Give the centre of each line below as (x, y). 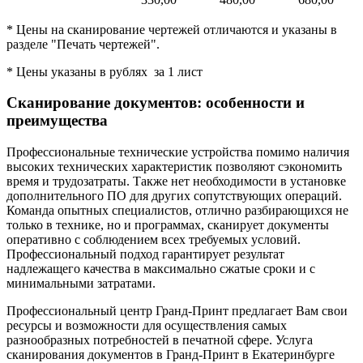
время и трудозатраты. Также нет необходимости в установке (176, 181)
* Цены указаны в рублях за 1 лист (105, 71)
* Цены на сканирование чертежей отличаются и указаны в (172, 29)
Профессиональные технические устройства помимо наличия (178, 152)
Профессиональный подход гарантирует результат (145, 254)
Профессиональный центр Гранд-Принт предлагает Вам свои (177, 310)
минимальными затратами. (81, 283)
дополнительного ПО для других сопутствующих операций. (174, 195)
